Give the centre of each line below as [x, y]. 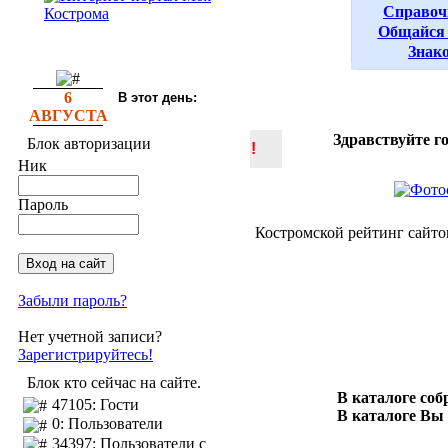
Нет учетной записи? [90, 336]
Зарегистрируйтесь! [85, 354]
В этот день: [157, 97]
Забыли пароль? [72, 300]
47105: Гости [95, 404]
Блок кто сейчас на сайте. [114, 382]
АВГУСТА [68, 115]
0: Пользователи [107, 424]
